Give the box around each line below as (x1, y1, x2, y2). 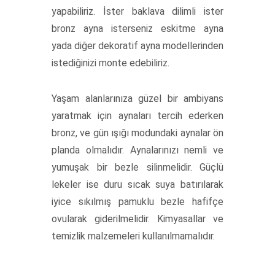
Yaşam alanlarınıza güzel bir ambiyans (52, 93, 223, 104)
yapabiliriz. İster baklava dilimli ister (52, 6, 223, 17)
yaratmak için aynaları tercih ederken (52, 110, 223, 122)
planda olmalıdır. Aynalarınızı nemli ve (52, 144, 223, 156)
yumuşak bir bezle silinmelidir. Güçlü (52, 161, 223, 173)
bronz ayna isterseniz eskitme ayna (52, 23, 223, 34)
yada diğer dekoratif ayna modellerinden (52, 40, 223, 52)
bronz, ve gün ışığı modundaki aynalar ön (52, 127, 223, 139)
